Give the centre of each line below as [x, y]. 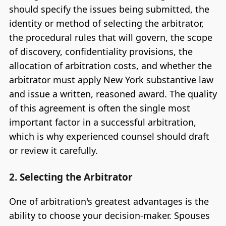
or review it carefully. [53, 151]
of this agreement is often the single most [99, 108]
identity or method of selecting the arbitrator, [106, 23]
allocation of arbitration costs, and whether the [110, 66]
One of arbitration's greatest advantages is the [109, 201]
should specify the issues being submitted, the [109, 9]
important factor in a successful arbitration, [102, 122]
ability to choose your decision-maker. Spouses [109, 215]
